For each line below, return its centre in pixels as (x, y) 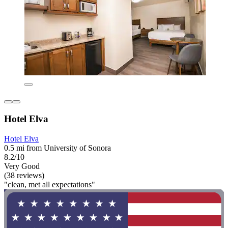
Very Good (22, 166)
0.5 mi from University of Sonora (58, 148)
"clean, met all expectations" (50, 184)
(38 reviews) (24, 175)
